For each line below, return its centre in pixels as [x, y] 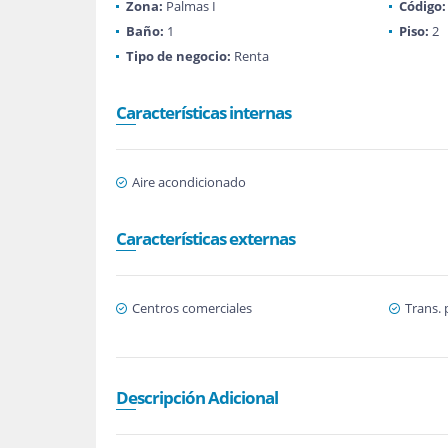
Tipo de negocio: [178, 56]
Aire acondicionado [189, 182]
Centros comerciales [192, 308]
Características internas [203, 112]
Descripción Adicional [197, 397]
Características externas [205, 238]
